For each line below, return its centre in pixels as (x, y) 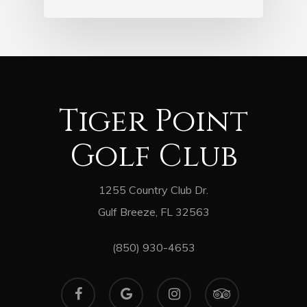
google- (126, 285)
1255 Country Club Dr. (153, 189)
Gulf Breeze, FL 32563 (153, 211)
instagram (180, 285)
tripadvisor (229, 285)
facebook (82, 285)
